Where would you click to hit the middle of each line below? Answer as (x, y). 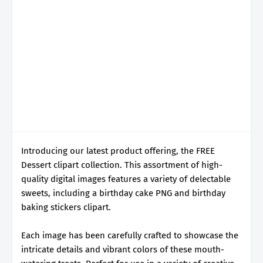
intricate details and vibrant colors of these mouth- (123, 249)
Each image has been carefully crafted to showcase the (130, 235)
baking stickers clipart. (67, 207)
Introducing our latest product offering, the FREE (118, 151)
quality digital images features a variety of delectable (126, 179)
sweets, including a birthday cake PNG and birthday (123, 193)
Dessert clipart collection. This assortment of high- (122, 165)
